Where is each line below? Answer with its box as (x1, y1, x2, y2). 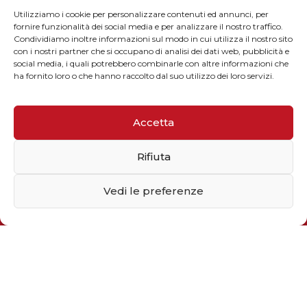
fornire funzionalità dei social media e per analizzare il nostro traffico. (14, 21, 283, 32)
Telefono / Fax (114, 191, 193, 204)
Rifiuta (136, 150, 171, 163)
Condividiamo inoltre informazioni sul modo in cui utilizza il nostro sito (14, 33, 293, 44)
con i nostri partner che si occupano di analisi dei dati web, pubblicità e (14, 45, 289, 56)
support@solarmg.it (99, 249, 208, 263)
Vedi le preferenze (103, 184, 204, 197)
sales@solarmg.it (108, 233, 199, 247)
